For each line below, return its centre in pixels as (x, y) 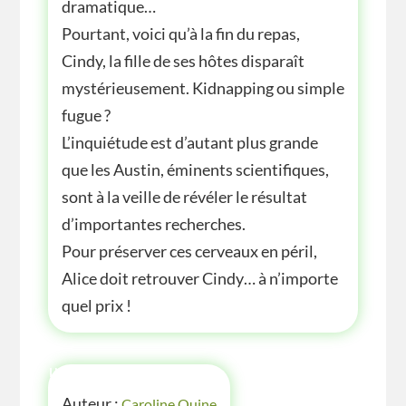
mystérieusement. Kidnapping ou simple (203, 88)
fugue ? (86, 116)
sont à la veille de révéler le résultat (184, 197)
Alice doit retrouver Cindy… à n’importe (199, 279)
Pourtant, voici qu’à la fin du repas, (180, 34)
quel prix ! (96, 306)
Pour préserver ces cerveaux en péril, (189, 251)
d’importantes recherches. (153, 224)
